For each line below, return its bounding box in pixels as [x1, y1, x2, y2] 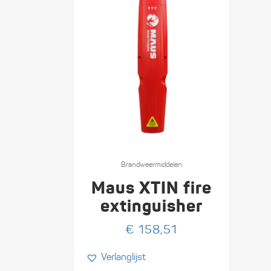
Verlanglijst [101, 251, 146, 263]
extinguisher [100, 195, 203, 217]
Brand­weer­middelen [120, 160, 182, 169]
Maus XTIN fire [91, 177, 212, 199]
